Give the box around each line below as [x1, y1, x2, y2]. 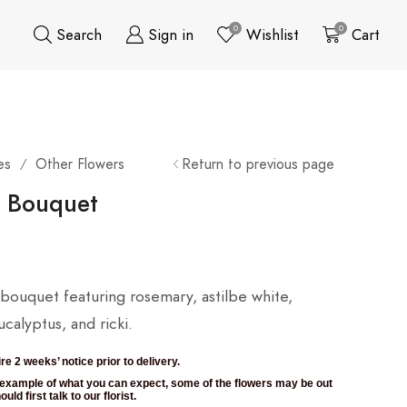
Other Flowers [35, 153, 124, 174]
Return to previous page [181, 153, 334, 174]
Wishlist [245, 23, 299, 45]
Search [55, 23, 102, 45]
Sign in [147, 23, 194, 45]
